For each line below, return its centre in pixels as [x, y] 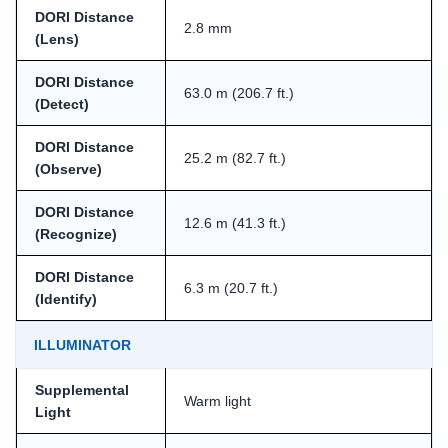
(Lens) [57, 38]
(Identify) [66, 298]
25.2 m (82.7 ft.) [235, 157]
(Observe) [68, 168]
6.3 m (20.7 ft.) [231, 287]
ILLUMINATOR [82, 344]
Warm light [217, 400]
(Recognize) [76, 233]
